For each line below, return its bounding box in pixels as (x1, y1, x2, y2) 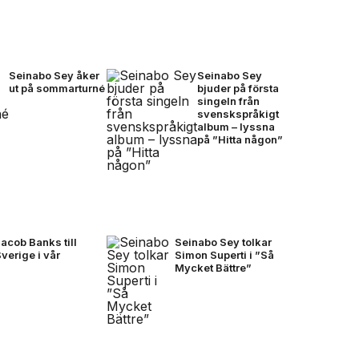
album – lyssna (196, 119, 275, 133)
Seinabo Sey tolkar (174, 235, 272, 248)
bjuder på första (196, 81, 279, 95)
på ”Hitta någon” (196, 132, 283, 146)
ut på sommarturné (9, 81, 106, 95)
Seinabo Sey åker (9, 68, 100, 82)
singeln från (196, 94, 260, 107)
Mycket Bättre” (174, 260, 252, 274)
